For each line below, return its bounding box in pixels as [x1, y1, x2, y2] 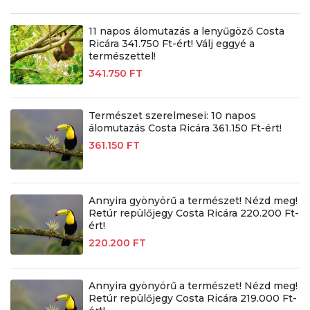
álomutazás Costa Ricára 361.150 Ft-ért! [88, 122, 282, 135]
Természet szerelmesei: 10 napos [88, 109, 256, 122]
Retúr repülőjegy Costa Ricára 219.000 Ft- [88, 292, 297, 305]
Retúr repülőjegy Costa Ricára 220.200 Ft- [88, 207, 299, 220]
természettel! [88, 49, 156, 62]
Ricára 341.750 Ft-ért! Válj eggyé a [88, 37, 255, 50]
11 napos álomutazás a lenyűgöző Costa [88, 24, 284, 37]
